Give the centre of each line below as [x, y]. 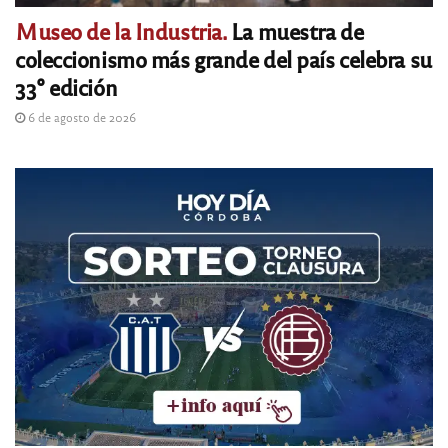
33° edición [66, 87]
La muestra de [295, 31]
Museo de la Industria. [121, 31]
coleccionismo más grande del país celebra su [223, 59]
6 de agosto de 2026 [80, 117]
